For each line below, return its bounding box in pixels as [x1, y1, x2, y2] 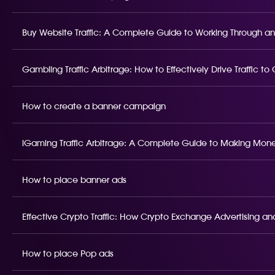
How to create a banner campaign [22, 103, 166, 111]
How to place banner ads [22, 176, 126, 185]
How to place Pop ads [22, 250, 114, 258]
